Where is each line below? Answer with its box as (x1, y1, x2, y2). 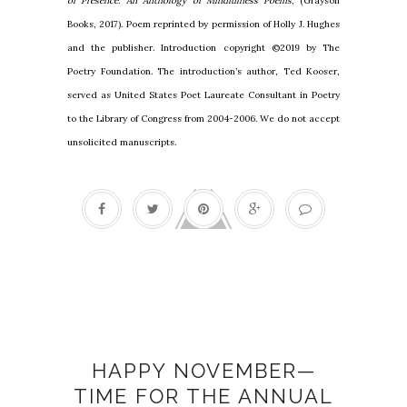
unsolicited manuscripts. (67, 136, 176, 149)
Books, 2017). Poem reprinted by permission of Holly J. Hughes (67, 18, 340, 31)
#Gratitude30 (150, 320, 257, 360)
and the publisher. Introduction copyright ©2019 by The (67, 42, 340, 55)
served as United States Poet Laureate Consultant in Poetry (67, 89, 340, 102)
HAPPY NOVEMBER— (91, 359, 316, 383)
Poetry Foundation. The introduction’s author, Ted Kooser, (67, 65, 340, 78)
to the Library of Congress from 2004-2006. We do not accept (67, 113, 340, 125)
